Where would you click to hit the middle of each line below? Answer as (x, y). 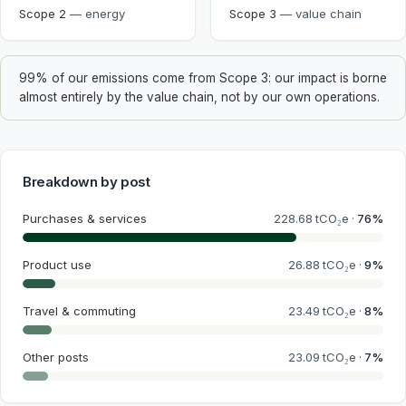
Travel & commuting (79, 311)
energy (105, 14)
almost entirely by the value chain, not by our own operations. (199, 97)
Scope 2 (43, 14)
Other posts (56, 357)
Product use (57, 265)
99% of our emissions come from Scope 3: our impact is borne (203, 78)
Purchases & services (85, 218)
